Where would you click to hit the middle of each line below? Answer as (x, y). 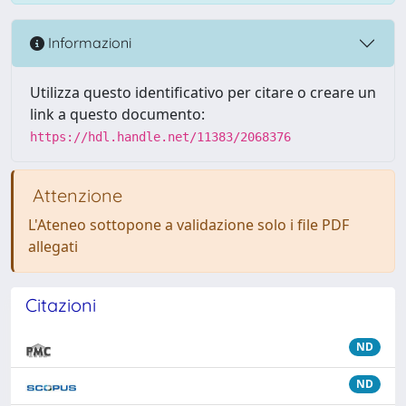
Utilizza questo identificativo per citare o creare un (203, 92)
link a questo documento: (117, 114)
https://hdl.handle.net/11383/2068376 (160, 136)
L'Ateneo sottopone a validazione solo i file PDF (188, 224)
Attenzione (75, 195)
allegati (53, 246)
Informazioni (88, 43)
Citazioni (61, 304)
